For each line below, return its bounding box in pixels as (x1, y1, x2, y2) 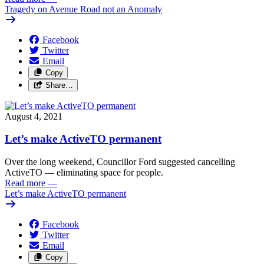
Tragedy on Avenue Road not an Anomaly (5, 4, 162, 14)
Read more (5, 178, 45, 188)
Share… (45, 80, 73, 90)
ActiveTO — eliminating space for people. (5, 167, 163, 177)
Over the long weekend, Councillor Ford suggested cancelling (5, 157, 235, 167)
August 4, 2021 (5, 111, 62, 121)
